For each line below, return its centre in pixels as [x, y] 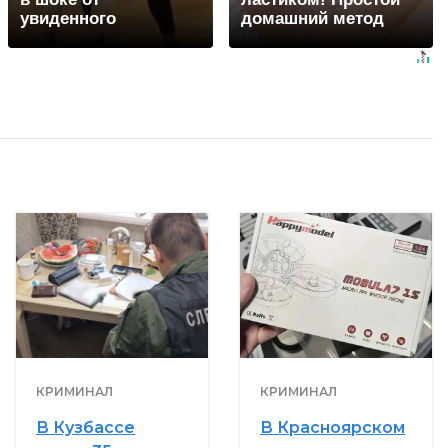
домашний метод [312, 19]
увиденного [68, 19]
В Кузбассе [85, 427]
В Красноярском [332, 427]
